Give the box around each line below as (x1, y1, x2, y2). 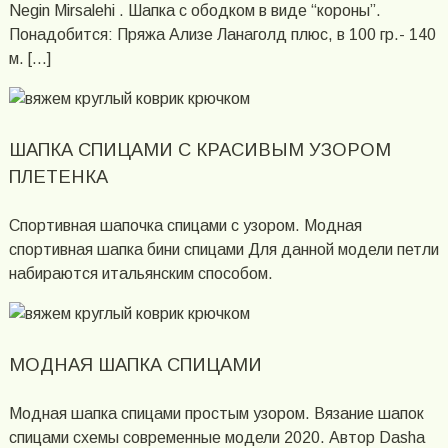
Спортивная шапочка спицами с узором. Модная (8, 217, 362, 235)
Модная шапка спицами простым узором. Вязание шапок (8, 405, 424, 423)
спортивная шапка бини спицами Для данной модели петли (8, 241, 439, 259)
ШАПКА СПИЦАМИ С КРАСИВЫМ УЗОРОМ (8, 138, 391, 160)
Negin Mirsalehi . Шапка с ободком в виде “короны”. (8, 2, 381, 20)
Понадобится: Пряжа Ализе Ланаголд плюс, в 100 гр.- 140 (8, 26, 436, 44)
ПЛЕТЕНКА (8, 165, 108, 187)
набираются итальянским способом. (8, 265, 273, 283)
